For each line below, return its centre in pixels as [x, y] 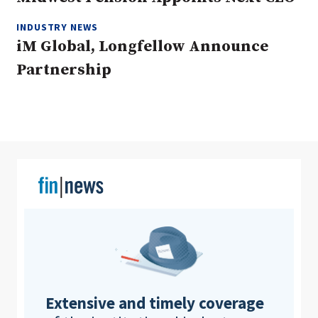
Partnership [64, 70]
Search [264, 60]
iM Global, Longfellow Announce [142, 47]
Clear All [185, 60]
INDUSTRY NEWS [57, 27]
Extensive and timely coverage [155, 303]
